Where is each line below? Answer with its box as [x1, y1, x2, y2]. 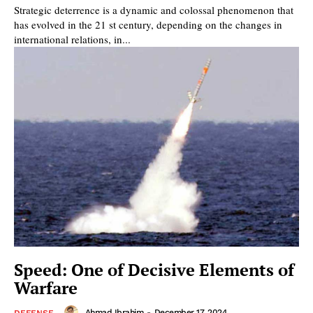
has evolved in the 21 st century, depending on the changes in [14, 17, 282, 31]
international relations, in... [14, 31, 131, 46]
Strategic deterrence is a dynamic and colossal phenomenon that [14, 2, 293, 17]
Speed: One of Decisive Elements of [14, 258, 294, 281]
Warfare [14, 276, 78, 299]
